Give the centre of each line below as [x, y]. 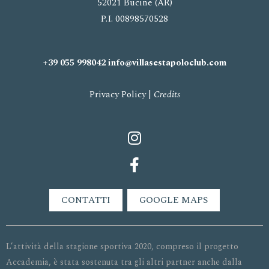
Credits [167, 95]
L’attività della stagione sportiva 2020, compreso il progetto [122, 247]
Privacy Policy [117, 95]
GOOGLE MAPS [174, 201]
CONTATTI [86, 201]
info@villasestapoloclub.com [167, 62]
